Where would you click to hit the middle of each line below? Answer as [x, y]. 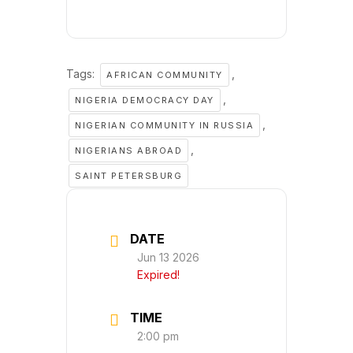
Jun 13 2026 [168, 257]
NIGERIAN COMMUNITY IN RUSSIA [164, 125]
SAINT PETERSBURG [128, 176]
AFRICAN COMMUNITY [165, 75]
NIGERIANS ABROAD [128, 150]
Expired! [158, 274]
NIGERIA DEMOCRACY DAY [145, 100]
